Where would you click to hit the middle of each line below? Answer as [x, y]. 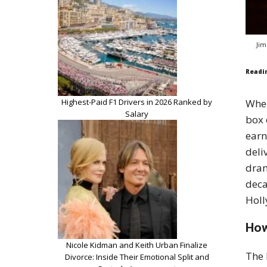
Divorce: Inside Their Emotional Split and [137, 257]
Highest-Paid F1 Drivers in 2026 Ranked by [137, 102]
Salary [137, 114]
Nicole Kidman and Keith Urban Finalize [137, 245]
